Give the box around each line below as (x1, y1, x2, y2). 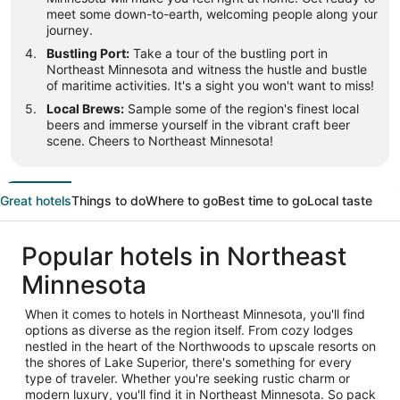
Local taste (307, 193, 372, 209)
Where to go (146, 193, 218, 209)
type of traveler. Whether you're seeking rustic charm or (25, 371, 350, 387)
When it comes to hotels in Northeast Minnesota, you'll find (25, 306, 365, 322)
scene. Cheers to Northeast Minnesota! (46, 133, 273, 149)
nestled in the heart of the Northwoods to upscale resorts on (25, 338, 376, 354)
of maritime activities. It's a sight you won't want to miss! (46, 78, 374, 94)
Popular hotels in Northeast (21, 241, 346, 272)
